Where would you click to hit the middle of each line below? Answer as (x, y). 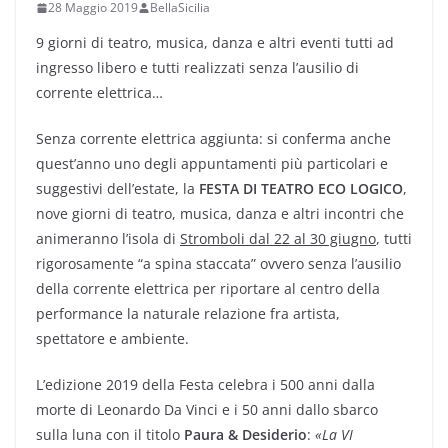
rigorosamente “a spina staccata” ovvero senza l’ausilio (218, 263)
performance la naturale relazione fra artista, (188, 313)
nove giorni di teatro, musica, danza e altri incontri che (220, 213)
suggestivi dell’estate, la (117, 188)
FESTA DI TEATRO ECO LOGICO (301, 188)
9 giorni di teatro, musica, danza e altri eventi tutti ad (215, 42)
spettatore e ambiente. (112, 338)
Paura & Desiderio (245, 434)
